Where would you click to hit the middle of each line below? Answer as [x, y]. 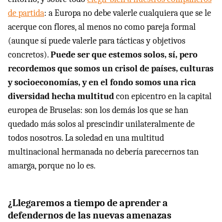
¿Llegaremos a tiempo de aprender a [88, 203]
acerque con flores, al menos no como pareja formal [102, 27]
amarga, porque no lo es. [52, 166]
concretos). [29, 55]
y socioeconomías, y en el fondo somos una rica [102, 82]
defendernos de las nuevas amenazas [90, 215]
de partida [26, 13]
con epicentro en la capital [163, 96]
